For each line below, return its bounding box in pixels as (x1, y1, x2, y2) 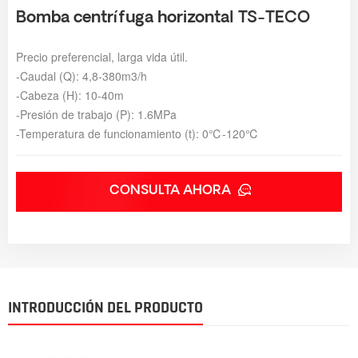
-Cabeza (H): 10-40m (16, 86, 124, 103)
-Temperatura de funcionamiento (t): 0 (16, 125, 209, 141)
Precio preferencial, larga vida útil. (16, 48, 188, 65)
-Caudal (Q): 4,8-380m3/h (16, 67, 147, 84)
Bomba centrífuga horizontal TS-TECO (16, 10, 310, 26)
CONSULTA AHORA (109, 184, 234, 197)
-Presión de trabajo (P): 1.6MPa (16, 105, 177, 122)
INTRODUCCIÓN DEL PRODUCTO (8, 296, 203, 318)
